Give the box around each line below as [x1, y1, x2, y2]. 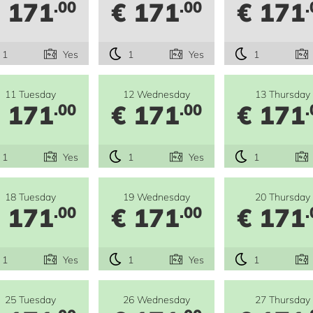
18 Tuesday [5, 190, 57, 204]
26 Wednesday [122, 293, 190, 307]
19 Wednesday [122, 190, 190, 204]
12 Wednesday [122, 87, 190, 101]
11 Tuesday [5, 87, 57, 101]
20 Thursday [254, 190, 310, 204]
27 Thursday [254, 293, 310, 307]
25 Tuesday [5, 293, 57, 307]
